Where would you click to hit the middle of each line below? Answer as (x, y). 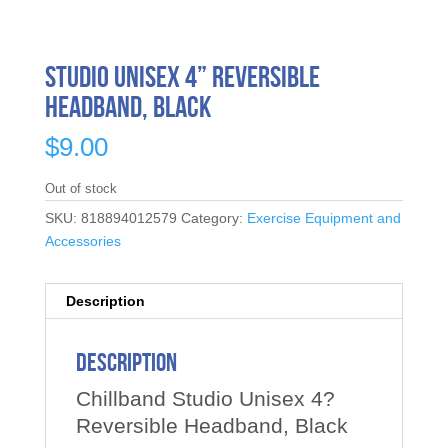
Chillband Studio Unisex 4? (205, 399)
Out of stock (80, 189)
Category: (213, 218)
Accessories (82, 241)
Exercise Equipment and (323, 218)
